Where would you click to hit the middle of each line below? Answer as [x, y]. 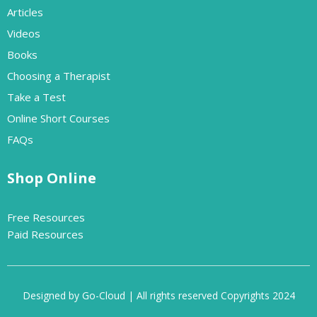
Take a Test [36, 97]
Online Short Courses [58, 119]
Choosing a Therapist [59, 76]
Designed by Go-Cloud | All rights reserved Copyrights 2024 [158, 296]
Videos [24, 34]
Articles [25, 12]
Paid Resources [45, 235]
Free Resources [46, 218]
